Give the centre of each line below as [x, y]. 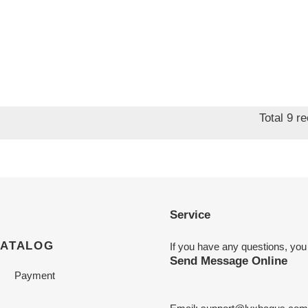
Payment [34, 275]
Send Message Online [228, 261]
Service [190, 214]
